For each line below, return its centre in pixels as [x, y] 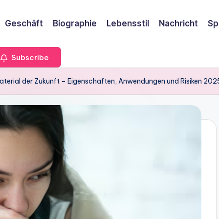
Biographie [75, 23]
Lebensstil [128, 23]
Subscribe [29, 57]
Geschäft [24, 23]
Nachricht [178, 23]
